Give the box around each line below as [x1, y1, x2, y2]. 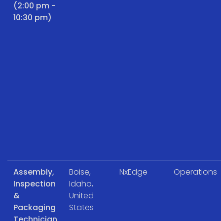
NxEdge [119, 166, 147, 178]
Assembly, [13, 166, 54, 178]
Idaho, [69, 178, 93, 189]
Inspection [13, 178, 56, 189]
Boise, [69, 166, 91, 178]
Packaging [13, 201, 56, 213]
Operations [174, 166, 217, 178]
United [69, 189, 94, 201]
